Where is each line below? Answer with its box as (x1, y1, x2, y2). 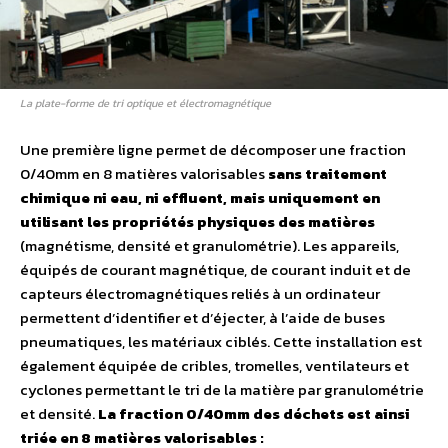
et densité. (20, 402, 98, 426)
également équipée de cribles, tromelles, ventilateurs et (20, 354, 409, 378)
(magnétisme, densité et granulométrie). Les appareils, (20, 234, 399, 258)
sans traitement (268, 162, 387, 186)
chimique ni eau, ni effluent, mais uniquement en (20, 186, 380, 210)
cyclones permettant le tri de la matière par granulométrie (20, 378, 424, 402)
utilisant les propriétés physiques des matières (20, 210, 375, 234)
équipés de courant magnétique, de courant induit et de (20, 258, 411, 282)
